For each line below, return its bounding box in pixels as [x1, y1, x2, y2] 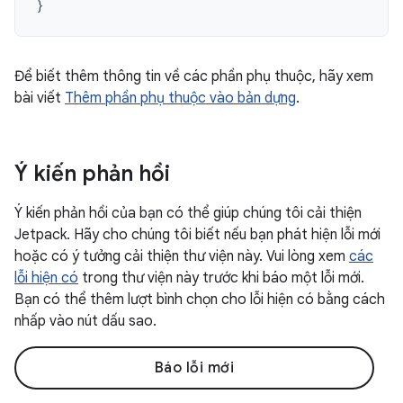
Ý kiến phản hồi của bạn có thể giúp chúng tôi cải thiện [14, 204, 362, 222]
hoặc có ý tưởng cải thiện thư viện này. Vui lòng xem [14, 247, 349, 265]
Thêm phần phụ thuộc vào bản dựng [65, 89, 296, 107]
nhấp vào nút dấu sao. [14, 312, 157, 330]
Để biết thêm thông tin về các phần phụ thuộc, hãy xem [14, 67, 373, 85]
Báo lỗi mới [154, 359, 235, 377]
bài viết [14, 89, 65, 107]
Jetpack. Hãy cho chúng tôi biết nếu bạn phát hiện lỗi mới [14, 226, 381, 244]
